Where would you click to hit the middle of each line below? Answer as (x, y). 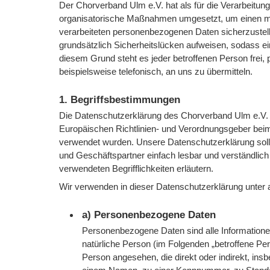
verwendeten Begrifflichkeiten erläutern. (137, 169)
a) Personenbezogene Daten (149, 215)
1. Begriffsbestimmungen (120, 100)
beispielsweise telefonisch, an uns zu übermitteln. (156, 72)
